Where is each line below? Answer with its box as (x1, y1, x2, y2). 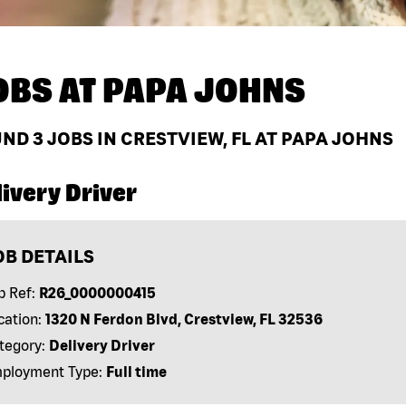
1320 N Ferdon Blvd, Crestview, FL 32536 (44, 311, 323, 328)
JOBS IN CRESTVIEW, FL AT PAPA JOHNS (43, 128, 393, 150)
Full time (105, 363, 167, 381)
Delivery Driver (48, 337, 155, 354)
